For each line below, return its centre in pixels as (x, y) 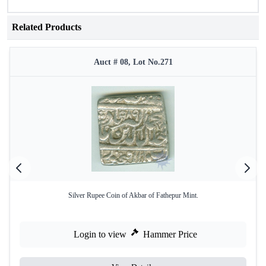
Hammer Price (170, 234)
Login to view (100, 234)
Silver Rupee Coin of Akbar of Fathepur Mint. (133, 195)
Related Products (47, 27)
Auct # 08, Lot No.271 (133, 62)
